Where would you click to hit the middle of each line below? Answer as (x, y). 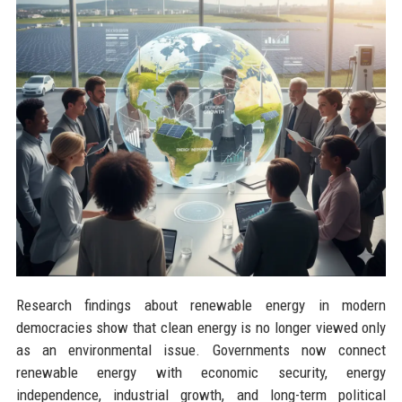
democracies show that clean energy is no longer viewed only (201, 327)
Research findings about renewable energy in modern (201, 305)
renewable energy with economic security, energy (201, 372)
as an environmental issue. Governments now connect (201, 350)
